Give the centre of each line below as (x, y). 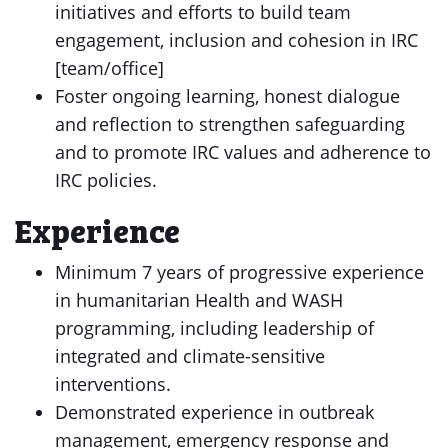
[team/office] (109, 68)
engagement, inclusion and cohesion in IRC (236, 40)
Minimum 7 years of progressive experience (239, 272)
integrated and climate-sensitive (190, 356)
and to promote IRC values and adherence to (243, 152)
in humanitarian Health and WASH (199, 300)
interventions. (113, 384)
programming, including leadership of (214, 328)
